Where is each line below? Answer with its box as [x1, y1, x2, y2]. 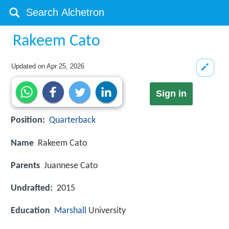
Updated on [11, 62, 47, 70]
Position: [11, 116, 45, 126]
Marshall [54, 206, 86, 216]
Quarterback [49, 116, 96, 126]
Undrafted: [11, 183, 53, 193]
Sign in [155, 88, 187, 99]
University [86, 206, 126, 216]
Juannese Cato [44, 161, 98, 171]
